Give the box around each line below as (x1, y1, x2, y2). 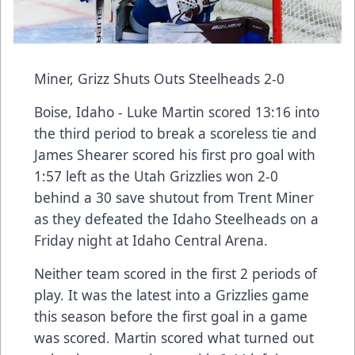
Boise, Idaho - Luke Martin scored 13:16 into (34, 102, 319, 122)
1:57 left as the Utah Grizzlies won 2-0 (34, 166, 278, 186)
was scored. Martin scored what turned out (34, 328, 314, 348)
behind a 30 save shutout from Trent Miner (34, 188, 314, 208)
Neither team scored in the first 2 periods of (34, 264, 317, 284)
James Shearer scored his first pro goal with (34, 145, 315, 165)
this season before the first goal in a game (34, 307, 307, 326)
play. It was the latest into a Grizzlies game (34, 285, 309, 305)
